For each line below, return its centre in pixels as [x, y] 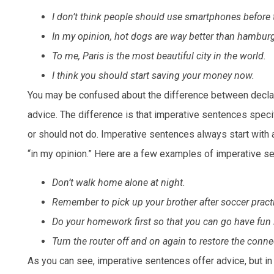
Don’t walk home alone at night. [119, 182]
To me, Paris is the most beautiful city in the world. [159, 56]
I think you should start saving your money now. [153, 76]
